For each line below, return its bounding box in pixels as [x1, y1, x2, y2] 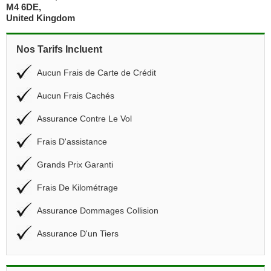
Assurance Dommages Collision [37, 206, 158, 215]
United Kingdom [6, 13, 75, 23]
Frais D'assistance [37, 137, 107, 146]
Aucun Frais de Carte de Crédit [37, 68, 156, 77]
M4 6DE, [6, 2, 41, 12]
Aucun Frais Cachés [37, 91, 114, 100]
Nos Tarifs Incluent [16, 44, 102, 54]
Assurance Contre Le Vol [37, 114, 132, 123]
